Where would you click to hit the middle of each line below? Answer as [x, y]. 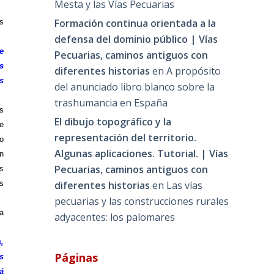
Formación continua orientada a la [135, 23]
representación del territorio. [126, 137]
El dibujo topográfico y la [113, 121]
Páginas [76, 257]
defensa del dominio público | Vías [136, 39]
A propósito [194, 71]
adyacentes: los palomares [115, 217]
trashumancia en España [111, 102]
